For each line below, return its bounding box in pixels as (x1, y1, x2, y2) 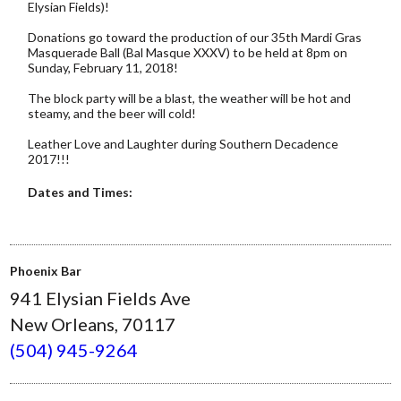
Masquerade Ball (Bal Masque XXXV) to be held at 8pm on (28, 44, 348, 60)
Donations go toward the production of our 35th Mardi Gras (28, 29, 363, 45)
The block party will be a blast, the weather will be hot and (28, 90, 352, 106)
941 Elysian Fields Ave (10, 286, 192, 309)
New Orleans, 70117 (10, 312, 176, 335)
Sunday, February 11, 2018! (28, 59, 179, 75)
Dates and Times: (28, 183, 133, 200)
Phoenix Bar (10, 262, 82, 278)
